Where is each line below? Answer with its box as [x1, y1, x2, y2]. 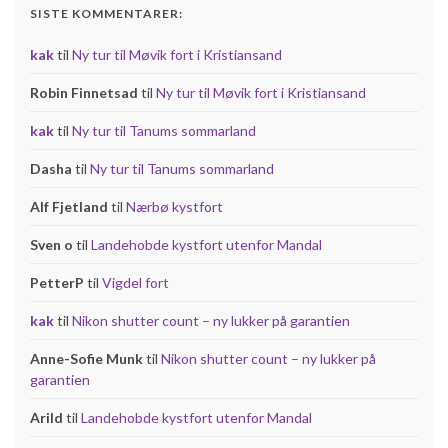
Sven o [30, 235, 73, 253]
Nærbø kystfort [126, 197, 223, 215]
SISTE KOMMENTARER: [30, 5, 183, 21]
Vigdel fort [102, 273, 169, 291]
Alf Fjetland [30, 197, 108, 215]
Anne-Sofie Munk [30, 349, 143, 367]
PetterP [30, 273, 84, 291]
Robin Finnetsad [30, 83, 138, 101]
